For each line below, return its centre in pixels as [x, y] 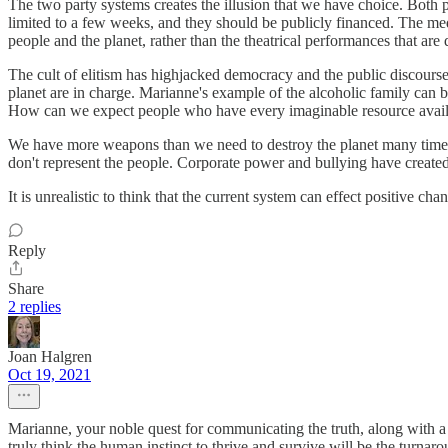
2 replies [34, 306]
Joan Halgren [50, 356]
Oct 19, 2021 [49, 374]
